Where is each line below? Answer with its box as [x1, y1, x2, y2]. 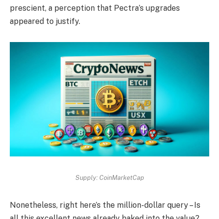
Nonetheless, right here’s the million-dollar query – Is [10, 200, 200, 210]
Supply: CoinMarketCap [75, 174, 144, 182]
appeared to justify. [10, 16, 80, 26]
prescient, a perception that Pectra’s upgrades [10, 3, 180, 13]
